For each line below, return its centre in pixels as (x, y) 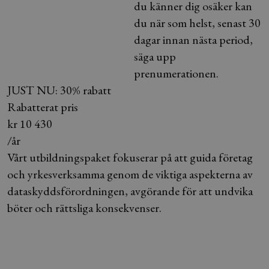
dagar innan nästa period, (193, 40)
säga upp (155, 56)
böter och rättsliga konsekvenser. (84, 208)
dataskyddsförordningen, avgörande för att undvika (130, 191)
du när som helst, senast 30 (197, 23)
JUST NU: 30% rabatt (59, 90)
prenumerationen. (176, 73)
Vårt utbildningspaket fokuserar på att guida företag (130, 157)
